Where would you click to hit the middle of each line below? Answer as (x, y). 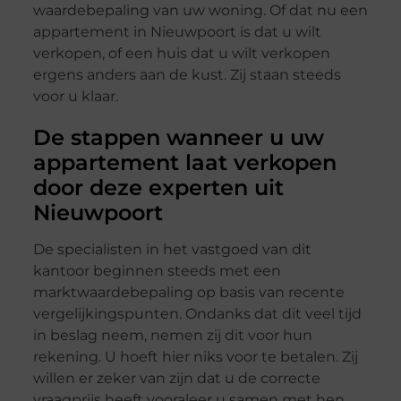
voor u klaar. (75, 97)
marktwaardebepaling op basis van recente (188, 293)
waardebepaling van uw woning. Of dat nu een (200, 11)
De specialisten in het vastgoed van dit (172, 250)
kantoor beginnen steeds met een (157, 271)
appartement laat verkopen (184, 163)
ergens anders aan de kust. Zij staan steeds (187, 75)
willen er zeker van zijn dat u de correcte (176, 379)
